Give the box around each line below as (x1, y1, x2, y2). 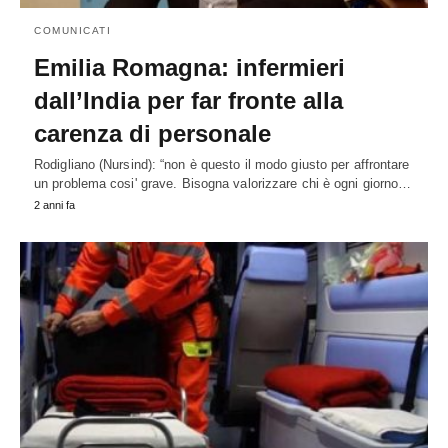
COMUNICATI (34, 24, 111, 36)
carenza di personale (34, 119, 271, 147)
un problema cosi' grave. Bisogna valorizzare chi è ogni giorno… (34, 175, 412, 191)
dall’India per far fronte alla (34, 86, 343, 114)
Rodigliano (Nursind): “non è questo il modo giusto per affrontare (34, 156, 410, 172)
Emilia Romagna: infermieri (34, 53, 345, 81)
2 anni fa (34, 198, 75, 211)
